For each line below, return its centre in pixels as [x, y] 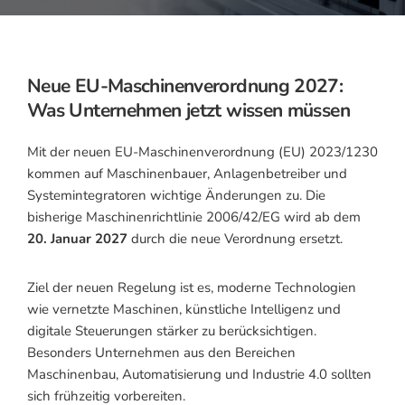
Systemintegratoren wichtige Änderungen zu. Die [176, 195]
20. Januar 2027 [77, 239]
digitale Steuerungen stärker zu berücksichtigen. [172, 331]
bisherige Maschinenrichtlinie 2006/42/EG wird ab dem [194, 217]
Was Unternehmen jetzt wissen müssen [188, 110]
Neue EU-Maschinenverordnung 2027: [185, 86]
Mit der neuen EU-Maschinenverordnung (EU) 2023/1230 [202, 152]
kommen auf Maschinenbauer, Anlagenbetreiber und [187, 174]
